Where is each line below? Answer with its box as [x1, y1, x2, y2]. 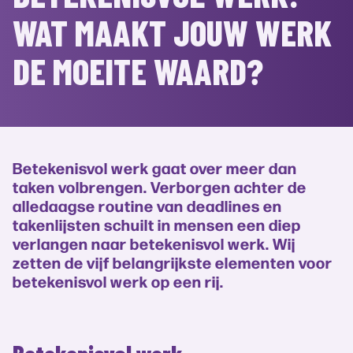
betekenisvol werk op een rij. [13, 269, 224, 292]
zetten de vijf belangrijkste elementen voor [13, 251, 333, 273]
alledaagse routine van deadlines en [13, 194, 282, 216]
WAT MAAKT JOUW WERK [13, 10, 332, 54]
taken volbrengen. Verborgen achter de [13, 175, 307, 197]
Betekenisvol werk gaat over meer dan [13, 156, 297, 178]
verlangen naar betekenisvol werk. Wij [13, 232, 295, 254]
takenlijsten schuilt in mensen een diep [13, 213, 301, 235]
